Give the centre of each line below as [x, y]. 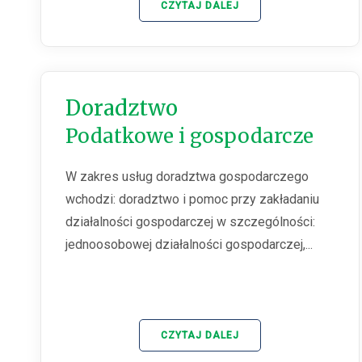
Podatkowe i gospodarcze [189, 137]
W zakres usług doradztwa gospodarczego [187, 177]
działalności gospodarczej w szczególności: [190, 222]
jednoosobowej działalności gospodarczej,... [189, 245]
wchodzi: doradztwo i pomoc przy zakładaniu [192, 200]
